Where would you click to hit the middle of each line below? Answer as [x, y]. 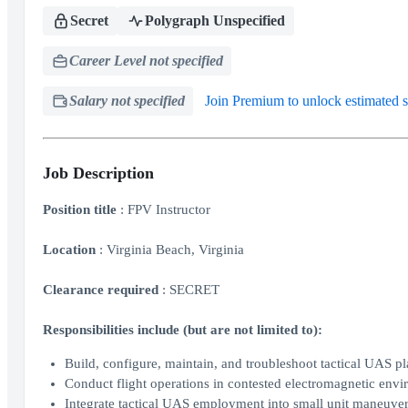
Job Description [98, 173]
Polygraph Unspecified [214, 20]
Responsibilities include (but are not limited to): [182, 330]
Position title [81, 209]
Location [71, 250]
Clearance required [102, 290]
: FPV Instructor [165, 209]
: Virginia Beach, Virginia [171, 250]
